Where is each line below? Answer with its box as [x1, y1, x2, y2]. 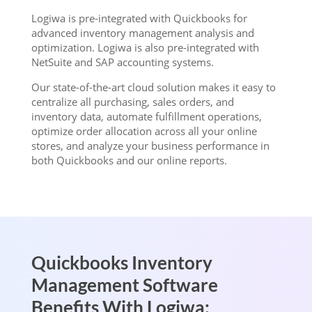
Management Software [31, 274, 218, 296]
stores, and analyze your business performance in [31, 139, 270, 153]
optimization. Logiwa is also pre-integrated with [31, 40, 259, 54]
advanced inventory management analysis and [31, 26, 254, 40]
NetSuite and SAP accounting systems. [31, 55, 214, 69]
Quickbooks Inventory [31, 251, 212, 274]
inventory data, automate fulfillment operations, [31, 109, 262, 123]
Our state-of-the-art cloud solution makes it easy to [31, 80, 276, 94]
